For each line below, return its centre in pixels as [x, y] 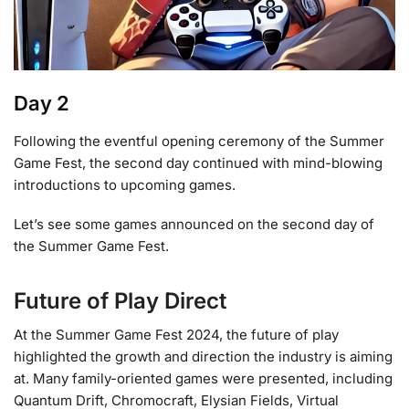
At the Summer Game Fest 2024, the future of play [176, 335]
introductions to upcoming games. [125, 184]
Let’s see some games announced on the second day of [194, 225]
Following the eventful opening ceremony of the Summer [199, 141]
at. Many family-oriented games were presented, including [203, 379]
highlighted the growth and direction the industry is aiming [203, 357]
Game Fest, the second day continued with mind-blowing [198, 163]
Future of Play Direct [120, 301]
